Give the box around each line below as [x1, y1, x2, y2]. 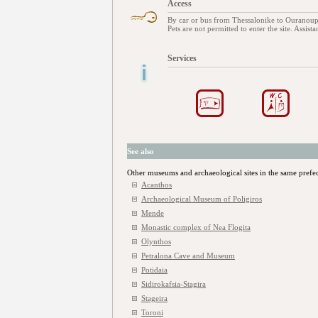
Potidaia [141, 265, 168, 274]
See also [127, 147, 154, 155]
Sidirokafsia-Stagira [141, 280, 206, 288]
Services [168, 53, 197, 63]
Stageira [141, 294, 168, 302]
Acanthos [141, 180, 172, 189]
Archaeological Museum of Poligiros [141, 194, 262, 203]
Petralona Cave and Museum [141, 251, 235, 260]
